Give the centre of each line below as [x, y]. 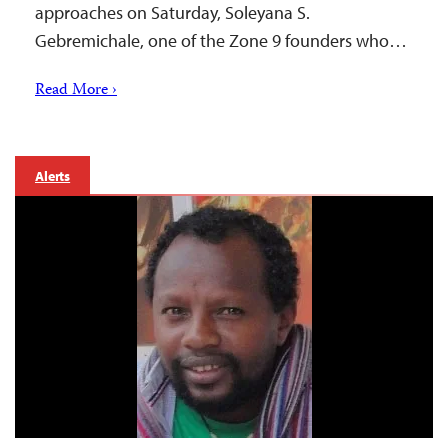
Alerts [53, 175]
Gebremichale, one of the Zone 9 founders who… [221, 40]
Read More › [76, 90]
